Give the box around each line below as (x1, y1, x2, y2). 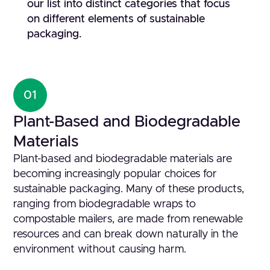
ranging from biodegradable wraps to (13, 199, 196, 210)
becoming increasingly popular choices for (13, 169, 218, 180)
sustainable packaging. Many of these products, (13, 184, 245, 195)
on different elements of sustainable (27, 14, 205, 25)
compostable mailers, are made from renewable (13, 214, 243, 225)
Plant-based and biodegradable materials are (13, 154, 233, 165)
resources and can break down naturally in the (13, 229, 239, 240)
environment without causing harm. (13, 244, 187, 255)
